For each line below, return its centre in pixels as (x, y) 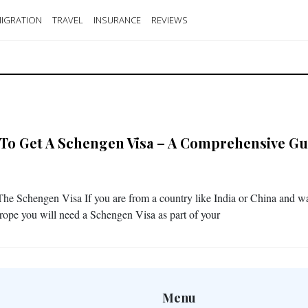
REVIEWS (169, 20)
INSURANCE (117, 20)
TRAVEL (68, 20)
